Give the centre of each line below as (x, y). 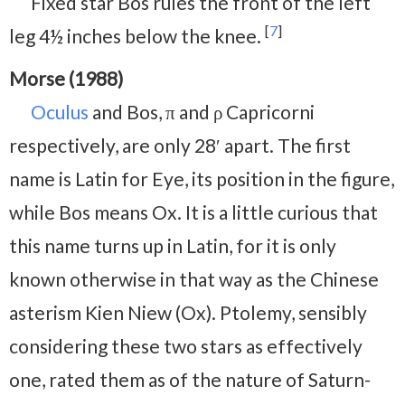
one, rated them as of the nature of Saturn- (190, 379)
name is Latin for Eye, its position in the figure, (202, 178)
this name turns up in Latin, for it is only (173, 245)
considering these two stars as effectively (186, 345)
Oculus (60, 111)
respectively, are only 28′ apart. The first (180, 145)
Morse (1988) (66, 78)
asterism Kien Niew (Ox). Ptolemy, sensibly (188, 312)
